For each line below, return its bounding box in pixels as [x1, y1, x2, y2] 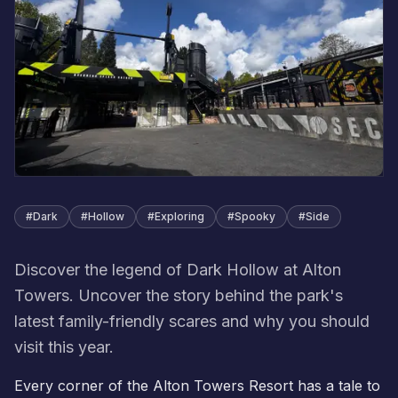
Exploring [155, 209, 204, 223]
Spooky [235, 209, 275, 223]
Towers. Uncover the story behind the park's [14, 285, 343, 305]
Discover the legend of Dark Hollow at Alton [14, 259, 341, 279]
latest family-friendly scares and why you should [14, 311, 370, 330]
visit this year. [14, 337, 114, 356]
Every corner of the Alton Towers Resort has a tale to [14, 376, 380, 394]
